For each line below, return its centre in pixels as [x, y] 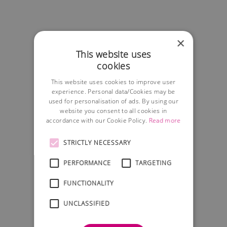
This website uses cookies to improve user [113, 82]
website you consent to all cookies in [113, 110]
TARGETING [154, 163]
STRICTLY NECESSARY [97, 142]
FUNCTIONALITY [89, 183]
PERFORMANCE [87, 163]
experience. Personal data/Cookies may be [113, 91]
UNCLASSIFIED [87, 203]
